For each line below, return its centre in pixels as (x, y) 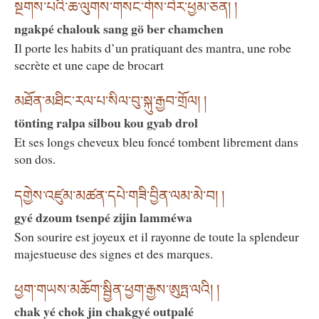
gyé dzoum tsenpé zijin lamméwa (103, 217)
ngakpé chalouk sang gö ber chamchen (119, 28)
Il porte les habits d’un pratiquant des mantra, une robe (153, 47)
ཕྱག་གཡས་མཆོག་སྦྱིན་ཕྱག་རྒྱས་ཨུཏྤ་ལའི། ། (117, 289)
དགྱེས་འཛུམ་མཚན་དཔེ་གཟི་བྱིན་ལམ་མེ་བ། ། (119, 195)
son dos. (35, 159)
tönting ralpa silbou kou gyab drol (106, 123)
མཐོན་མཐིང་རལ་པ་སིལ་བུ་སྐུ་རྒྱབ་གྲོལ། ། (110, 101)
